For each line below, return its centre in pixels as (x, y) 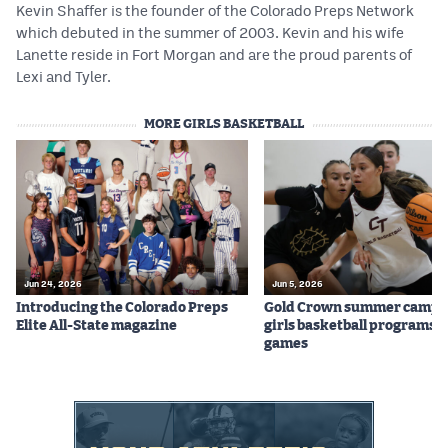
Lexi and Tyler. (63, 76)
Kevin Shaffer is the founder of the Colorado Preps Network (215, 10)
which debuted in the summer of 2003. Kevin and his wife (210, 32)
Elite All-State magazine (96, 325)
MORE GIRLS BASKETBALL (224, 124)
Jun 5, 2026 (297, 283)
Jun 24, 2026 (53, 283)
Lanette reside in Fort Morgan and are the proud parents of (214, 54)
